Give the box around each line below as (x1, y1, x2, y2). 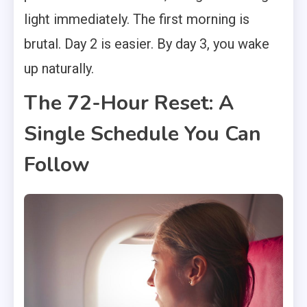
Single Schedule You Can (24, 119, 261, 148)
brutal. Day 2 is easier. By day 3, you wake (24, 35, 269, 52)
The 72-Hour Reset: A (24, 88, 234, 117)
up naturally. (24, 60, 94, 77)
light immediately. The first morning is (24, 10, 249, 27)
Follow (24, 150, 90, 179)
